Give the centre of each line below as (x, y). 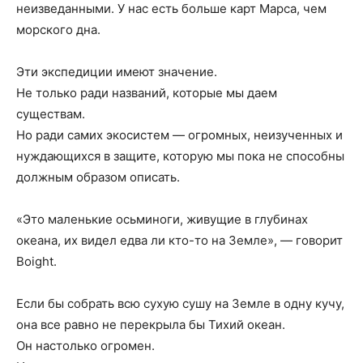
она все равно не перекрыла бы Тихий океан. (151, 325)
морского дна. (58, 30)
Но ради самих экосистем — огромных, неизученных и (179, 135)
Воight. (36, 262)
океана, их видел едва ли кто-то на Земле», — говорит (179, 241)
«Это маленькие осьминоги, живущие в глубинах (162, 220)
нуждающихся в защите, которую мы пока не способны (180, 156)
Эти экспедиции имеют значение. (117, 72)
